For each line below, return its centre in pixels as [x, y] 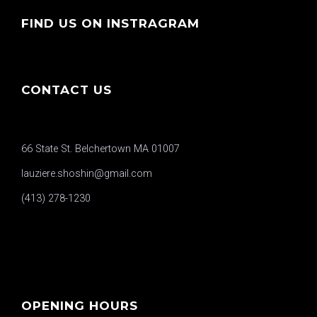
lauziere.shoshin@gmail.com [87, 174]
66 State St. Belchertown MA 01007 [100, 149]
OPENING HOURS [80, 305]
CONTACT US [67, 90]
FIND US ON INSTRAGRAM [110, 23]
